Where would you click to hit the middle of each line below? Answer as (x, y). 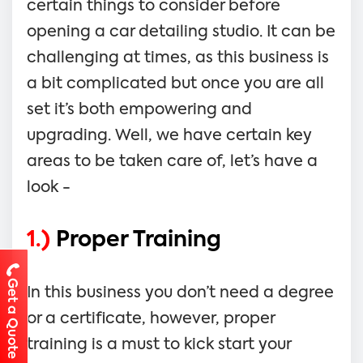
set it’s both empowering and (139, 109)
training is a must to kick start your (159, 344)
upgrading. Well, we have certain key (169, 135)
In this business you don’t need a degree (180, 293)
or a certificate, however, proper (151, 318)
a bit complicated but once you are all (175, 83)
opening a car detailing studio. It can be (181, 32)
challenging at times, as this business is (178, 58)
